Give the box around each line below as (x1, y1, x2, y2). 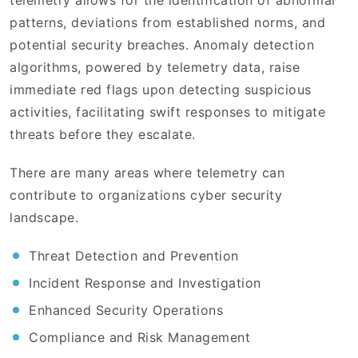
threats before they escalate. (10, 126, 200, 143)
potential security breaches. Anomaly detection (10, 37, 314, 54)
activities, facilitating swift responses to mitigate (10, 104, 325, 121)
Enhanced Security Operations (29, 302, 228, 319)
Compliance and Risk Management (29, 329, 255, 346)
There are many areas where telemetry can (10, 165, 284, 181)
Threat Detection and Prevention (29, 248, 243, 265)
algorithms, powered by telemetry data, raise (10, 59, 300, 76)
